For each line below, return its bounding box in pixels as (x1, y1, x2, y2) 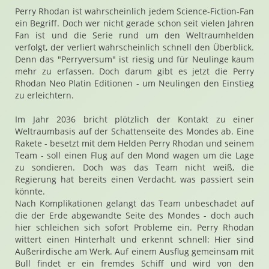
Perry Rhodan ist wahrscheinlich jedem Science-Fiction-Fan (15, 5, 254, 17)
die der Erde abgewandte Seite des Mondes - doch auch (15, 210, 254, 221)
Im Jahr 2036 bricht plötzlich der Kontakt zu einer (15, 113, 254, 125)
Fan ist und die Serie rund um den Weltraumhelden (15, 29, 254, 41)
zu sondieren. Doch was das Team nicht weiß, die (15, 162, 254, 173)
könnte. (15, 186, 45, 197)
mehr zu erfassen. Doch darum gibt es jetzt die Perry (15, 65, 254, 77)
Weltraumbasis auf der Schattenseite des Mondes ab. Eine (15, 125, 254, 137)
